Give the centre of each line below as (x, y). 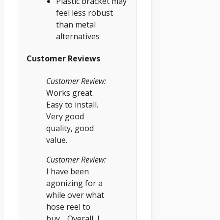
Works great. (70, 93)
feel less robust (84, 13)
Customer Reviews (63, 59)
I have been (68, 171)
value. (57, 140)
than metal (76, 25)
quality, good (70, 128)
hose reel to (68, 206)
